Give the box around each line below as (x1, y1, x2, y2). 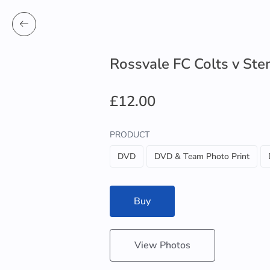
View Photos (134, 239, 190, 252)
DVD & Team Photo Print (154, 151, 250, 162)
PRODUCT (110, 129, 149, 140)
